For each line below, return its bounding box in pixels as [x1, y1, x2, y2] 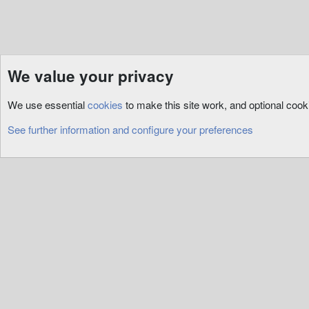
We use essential [8, 97, 88, 112]
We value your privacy [8, 65, 174, 87]
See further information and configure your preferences [8, 122, 253, 137]
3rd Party [63, 83, 100, 97]
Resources [7, 83, 50, 97]
